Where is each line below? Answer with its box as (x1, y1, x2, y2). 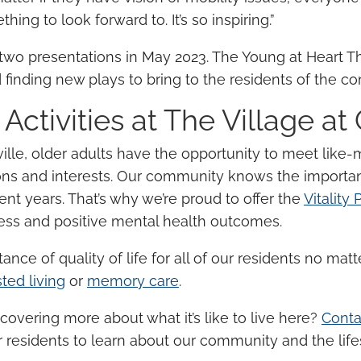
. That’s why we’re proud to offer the (61, 190, 304, 208)
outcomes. (205, 213, 286, 230)
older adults (31, 145, 113, 163)
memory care (86, 272, 179, 290)
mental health (110, 213, 206, 230)
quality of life (58, 250, 147, 268)
